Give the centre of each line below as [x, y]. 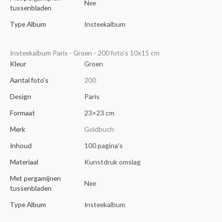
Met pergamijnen [35, 178]
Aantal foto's [29, 80]
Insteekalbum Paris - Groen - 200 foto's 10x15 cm [85, 53]
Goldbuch [99, 129]
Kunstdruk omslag [112, 162]
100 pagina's [104, 146]
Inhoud [21, 146]
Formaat [23, 113]
